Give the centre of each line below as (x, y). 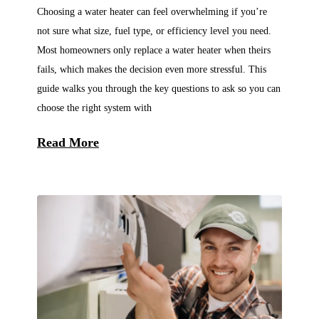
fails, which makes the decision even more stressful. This (152, 69)
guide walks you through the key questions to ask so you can (159, 89)
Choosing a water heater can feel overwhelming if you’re (152, 12)
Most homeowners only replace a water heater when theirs (154, 50)
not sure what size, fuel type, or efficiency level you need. (154, 31)
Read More (68, 142)
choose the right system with (94, 108)
